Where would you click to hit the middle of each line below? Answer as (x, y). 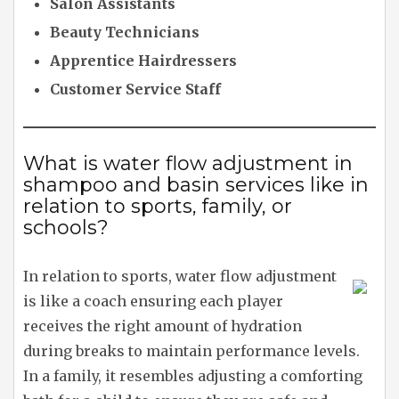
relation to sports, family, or (158, 207)
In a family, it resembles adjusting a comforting (193, 376)
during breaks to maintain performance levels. (191, 351)
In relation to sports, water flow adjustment (180, 277)
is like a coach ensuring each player (153, 301)
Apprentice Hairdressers (143, 61)
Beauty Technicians (125, 33)
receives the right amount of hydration (163, 326)
